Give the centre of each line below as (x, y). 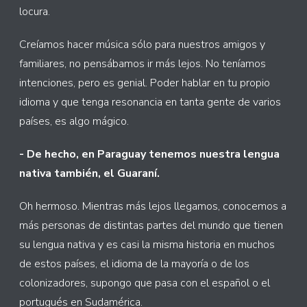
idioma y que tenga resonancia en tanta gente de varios (150, 102)
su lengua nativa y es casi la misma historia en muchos (147, 245)
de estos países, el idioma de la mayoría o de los (134, 264)
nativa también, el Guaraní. (89, 174)
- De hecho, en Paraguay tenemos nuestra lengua (149, 155)
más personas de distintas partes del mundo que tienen (151, 226)
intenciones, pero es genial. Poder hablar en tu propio (145, 83)
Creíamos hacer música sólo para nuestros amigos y (142, 45)
